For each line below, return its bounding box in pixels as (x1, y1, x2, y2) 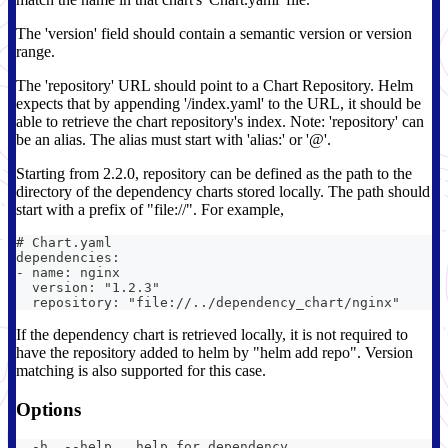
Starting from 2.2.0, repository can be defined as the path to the (16, 165, 412, 183)
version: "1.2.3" (16, 280, 160, 296)
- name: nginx (16, 265, 120, 281)
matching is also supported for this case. (16, 362, 266, 380)
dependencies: (16, 250, 120, 266)
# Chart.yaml (16, 235, 112, 251)
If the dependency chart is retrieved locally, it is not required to (16, 326, 408, 344)
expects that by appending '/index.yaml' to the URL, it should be (16, 95, 421, 113)
